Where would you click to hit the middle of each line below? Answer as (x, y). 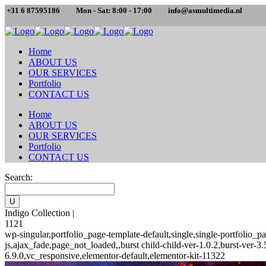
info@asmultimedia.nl (205, 10)
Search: (19, 177)
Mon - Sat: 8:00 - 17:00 (114, 10)
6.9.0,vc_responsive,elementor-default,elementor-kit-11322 (115, 256)
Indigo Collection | (39, 213)
